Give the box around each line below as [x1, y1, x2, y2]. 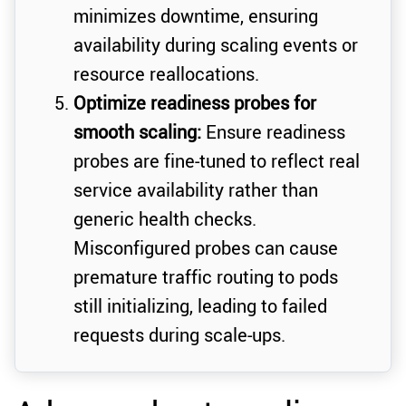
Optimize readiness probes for [73, 91, 316, 116]
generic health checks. [73, 207, 256, 232]
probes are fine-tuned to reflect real [73, 149, 360, 174]
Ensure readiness [201, 120, 345, 145]
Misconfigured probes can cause [73, 236, 338, 261]
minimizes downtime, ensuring [73, 4, 318, 29]
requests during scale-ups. [73, 323, 285, 348]
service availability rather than [73, 178, 318, 203]
